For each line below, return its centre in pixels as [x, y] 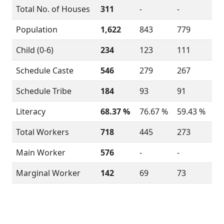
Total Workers [42, 132]
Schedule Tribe [44, 91]
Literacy [31, 111]
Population [37, 29]
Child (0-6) [35, 50]
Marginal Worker [48, 173]
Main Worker [41, 152]
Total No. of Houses [53, 9]
